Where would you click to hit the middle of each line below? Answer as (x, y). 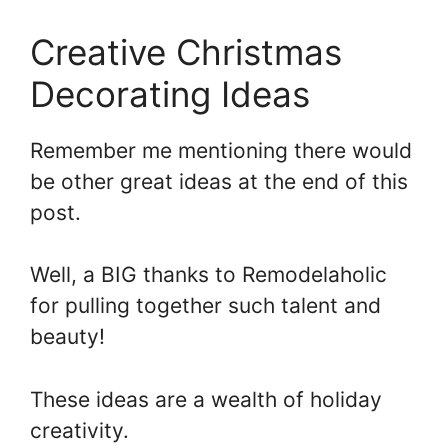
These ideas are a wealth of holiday (206, 399)
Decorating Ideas (170, 93)
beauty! (67, 337)
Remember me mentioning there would (221, 150)
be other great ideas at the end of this (219, 181)
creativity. (79, 430)
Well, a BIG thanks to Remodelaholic (208, 275)
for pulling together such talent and (205, 306)
